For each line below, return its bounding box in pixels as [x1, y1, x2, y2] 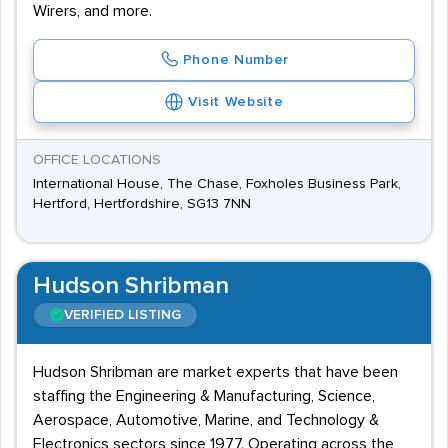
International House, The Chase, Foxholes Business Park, [33, 177, 401, 191]
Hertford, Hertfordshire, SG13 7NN [33, 197, 251, 211]
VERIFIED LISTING [64, 308, 181, 322]
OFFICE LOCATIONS [33, 153, 161, 167]
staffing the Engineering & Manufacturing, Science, [33, 388, 375, 404]
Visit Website [188, 95, 284, 109]
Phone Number [182, 53, 290, 67]
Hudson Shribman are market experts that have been [33, 364, 398, 380]
